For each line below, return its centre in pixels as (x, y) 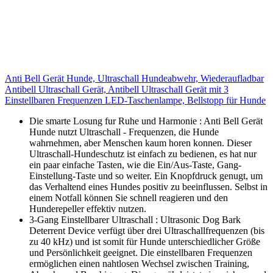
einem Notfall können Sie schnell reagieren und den (129, 197)
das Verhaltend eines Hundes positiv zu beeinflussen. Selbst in (148, 186)
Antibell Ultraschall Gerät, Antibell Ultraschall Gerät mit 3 (117, 89)
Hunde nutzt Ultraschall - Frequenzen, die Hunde (124, 132)
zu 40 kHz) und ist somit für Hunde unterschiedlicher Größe (145, 241)
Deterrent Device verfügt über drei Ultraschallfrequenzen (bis (147, 230)
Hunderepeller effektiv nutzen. (88, 208)
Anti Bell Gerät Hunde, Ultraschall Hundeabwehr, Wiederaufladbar (134, 78)
